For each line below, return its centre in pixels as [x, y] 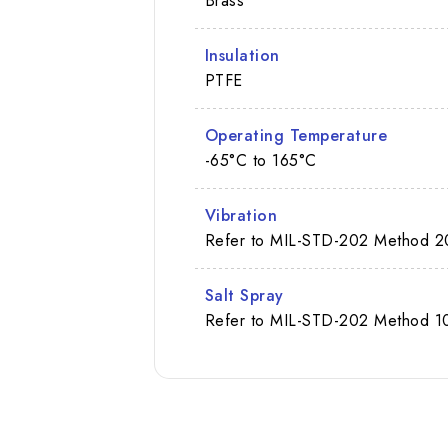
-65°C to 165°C [260, 160]
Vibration [241, 215]
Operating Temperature [296, 135]
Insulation [242, 55]
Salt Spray [244, 295]
